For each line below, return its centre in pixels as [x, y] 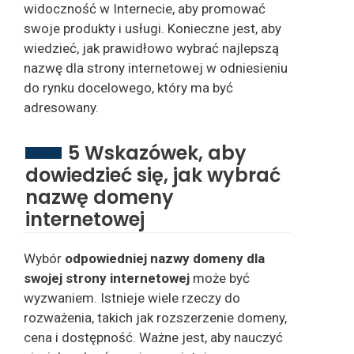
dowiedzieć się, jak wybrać [153, 175]
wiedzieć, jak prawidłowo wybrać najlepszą [151, 49]
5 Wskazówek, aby [157, 153]
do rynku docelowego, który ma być [128, 88]
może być [221, 278]
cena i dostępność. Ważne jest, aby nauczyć [153, 337]
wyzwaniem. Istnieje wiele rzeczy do [132, 298]
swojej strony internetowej [108, 278]
